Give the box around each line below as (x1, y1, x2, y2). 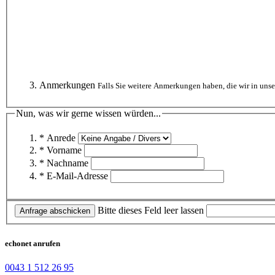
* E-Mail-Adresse (39, 170, 108, 181)
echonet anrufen (5, 238, 60, 248)
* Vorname (39, 144, 82, 155)
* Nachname (39, 157, 88, 168)
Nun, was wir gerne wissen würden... (16, 108, 161, 119)
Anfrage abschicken (20, 206, 90, 216)
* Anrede (39, 132, 76, 143)
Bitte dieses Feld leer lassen (98, 205, 204, 216)
